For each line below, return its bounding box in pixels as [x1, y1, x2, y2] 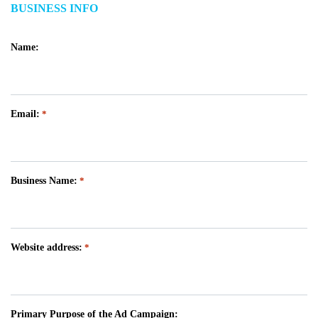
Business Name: [11, 175, 77, 187]
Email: [11, 109, 40, 120]
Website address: [11, 242, 82, 253]
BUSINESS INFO [11, 2, 98, 15]
